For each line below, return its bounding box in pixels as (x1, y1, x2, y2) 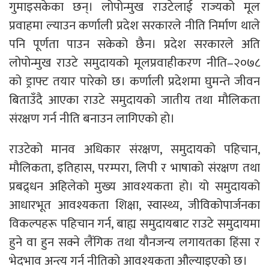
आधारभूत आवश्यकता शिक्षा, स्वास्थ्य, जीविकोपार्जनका (9, 195, 260, 216)
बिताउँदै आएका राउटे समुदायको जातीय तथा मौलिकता (9, 89, 260, 110)
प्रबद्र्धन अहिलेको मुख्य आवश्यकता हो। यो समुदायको (9, 176, 260, 197)
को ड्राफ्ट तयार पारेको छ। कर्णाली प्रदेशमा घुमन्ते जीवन (9, 71, 260, 92)
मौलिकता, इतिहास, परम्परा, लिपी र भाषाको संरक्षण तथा (9, 157, 260, 178)
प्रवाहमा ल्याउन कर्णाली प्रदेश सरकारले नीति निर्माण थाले (9, 15, 260, 36)
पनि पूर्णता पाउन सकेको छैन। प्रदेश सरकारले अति (9, 34, 260, 55)
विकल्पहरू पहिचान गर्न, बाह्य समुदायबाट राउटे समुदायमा (9, 213, 260, 234)
